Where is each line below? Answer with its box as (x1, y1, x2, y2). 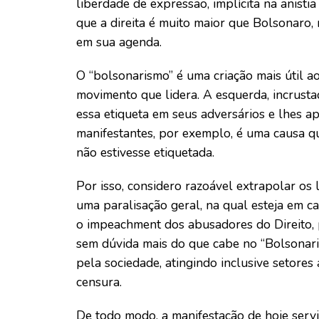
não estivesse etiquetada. (76, 144, 214, 162)
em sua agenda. (76, 33, 162, 51)
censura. (76, 273, 122, 291)
